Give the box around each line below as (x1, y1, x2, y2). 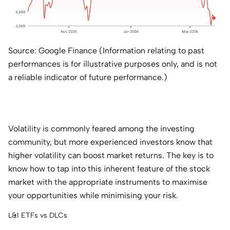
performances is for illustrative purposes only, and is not (8, 59, 217, 69)
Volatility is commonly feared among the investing (8, 124, 195, 134)
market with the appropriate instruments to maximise (8, 177, 207, 187)
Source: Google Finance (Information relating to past (8, 46, 204, 56)
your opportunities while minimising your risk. (8, 190, 180, 201)
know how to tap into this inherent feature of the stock (8, 164, 210, 174)
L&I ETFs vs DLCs (8, 211, 67, 220)
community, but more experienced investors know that (8, 137, 213, 147)
